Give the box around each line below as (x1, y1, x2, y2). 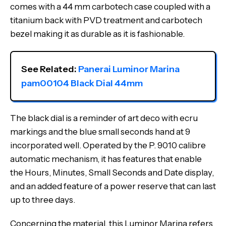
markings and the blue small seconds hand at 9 (10, 127, 190, 137)
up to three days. (10, 195, 75, 205)
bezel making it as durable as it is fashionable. (10, 29, 185, 39)
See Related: (21, 64, 78, 75)
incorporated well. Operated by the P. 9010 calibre (10, 140, 206, 150)
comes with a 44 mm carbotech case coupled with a (10, 2, 210, 12)
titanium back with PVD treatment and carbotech (10, 15, 202, 25)
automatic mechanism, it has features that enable (10, 154, 202, 164)
